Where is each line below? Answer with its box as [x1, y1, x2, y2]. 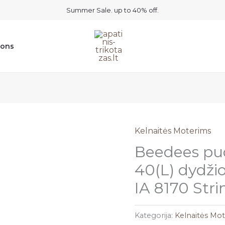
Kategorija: [135, 211, 175, 220]
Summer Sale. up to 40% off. [66, 6, 159, 14]
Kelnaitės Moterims [135, 126, 211, 136]
